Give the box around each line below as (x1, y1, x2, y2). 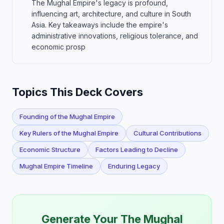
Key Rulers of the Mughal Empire (19, 129, 118, 137)
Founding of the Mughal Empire (19, 112, 115, 120)
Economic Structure (19, 145, 80, 153)
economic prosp (31, 42, 85, 51)
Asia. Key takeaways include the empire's (31, 20, 168, 29)
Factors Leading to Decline (95, 145, 178, 153)
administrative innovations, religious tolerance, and (31, 31, 198, 40)
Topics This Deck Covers (12, 85, 143, 98)
